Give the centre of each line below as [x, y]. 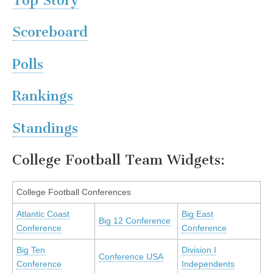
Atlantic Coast [43, 214]
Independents [208, 264]
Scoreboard [50, 32]
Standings [45, 128]
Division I [199, 250]
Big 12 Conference [135, 221]
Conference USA [131, 257]
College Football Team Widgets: [119, 160]
